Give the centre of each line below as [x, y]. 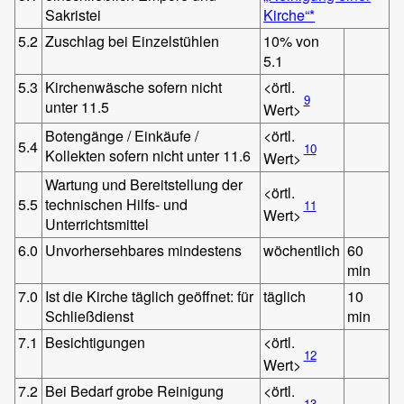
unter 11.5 [78, 106]
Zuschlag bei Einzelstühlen [133, 41]
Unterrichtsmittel [97, 224]
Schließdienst [90, 316]
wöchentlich [302, 250]
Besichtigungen [96, 342]
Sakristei [73, 14]
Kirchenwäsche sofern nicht [134, 87]
